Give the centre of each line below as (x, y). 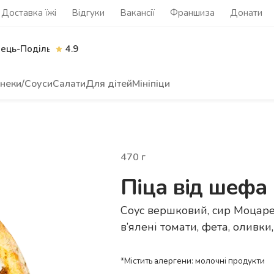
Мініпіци (151, 84)
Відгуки (88, 13)
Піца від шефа (194, 187)
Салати (69, 84)
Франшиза (192, 13)
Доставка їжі (29, 13)
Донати (246, 13)
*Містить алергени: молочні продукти (193, 261)
